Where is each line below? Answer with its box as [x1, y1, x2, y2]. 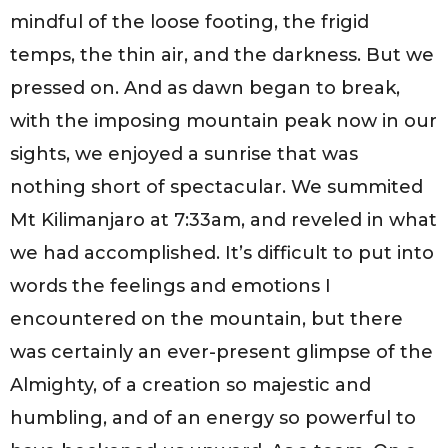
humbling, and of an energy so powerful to [10, 406, 416, 429]
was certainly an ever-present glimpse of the [10, 340, 433, 363]
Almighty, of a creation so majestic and [10, 373, 371, 396]
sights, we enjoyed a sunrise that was [10, 142, 358, 165]
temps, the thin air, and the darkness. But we [10, 43, 434, 66]
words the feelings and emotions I [10, 274, 331, 297]
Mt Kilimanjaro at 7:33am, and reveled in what [10, 208, 437, 231]
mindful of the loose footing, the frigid [10, 10, 369, 33]
